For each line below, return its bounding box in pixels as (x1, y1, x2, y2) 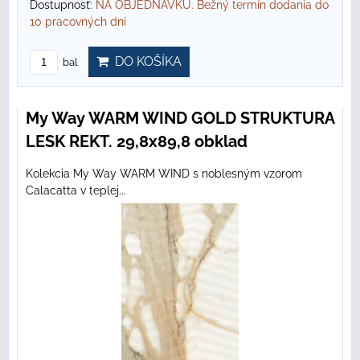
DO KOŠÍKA (108, 54, 182, 70)
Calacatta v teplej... (26, 184, 126, 198)
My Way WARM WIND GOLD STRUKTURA (26, 108, 334, 129)
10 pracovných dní (30, 15, 126, 29)
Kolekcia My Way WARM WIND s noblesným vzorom (26, 167, 302, 181)
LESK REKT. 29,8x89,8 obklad (26, 132, 247, 152)
